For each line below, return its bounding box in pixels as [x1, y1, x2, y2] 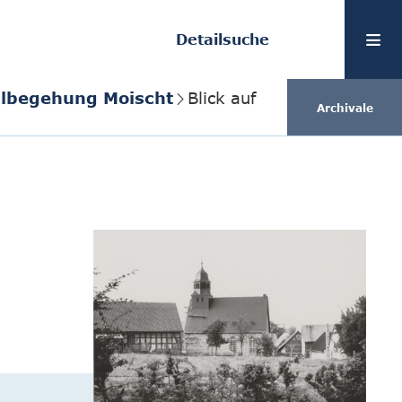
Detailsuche [176, 31, 269, 48]
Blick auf [188, 87, 256, 108]
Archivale [316, 100, 373, 114]
